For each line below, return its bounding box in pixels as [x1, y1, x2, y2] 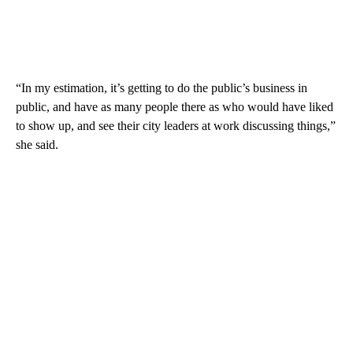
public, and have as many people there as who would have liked [16, 99, 333, 113]
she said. [16, 137, 58, 151]
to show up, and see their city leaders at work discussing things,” [16, 118, 336, 132]
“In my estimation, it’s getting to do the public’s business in [16, 80, 307, 95]
